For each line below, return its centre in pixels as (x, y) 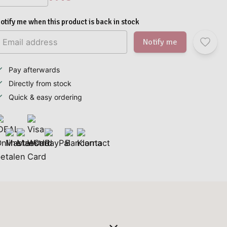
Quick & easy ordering (45, 97)
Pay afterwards (34, 69)
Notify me (160, 42)
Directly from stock (40, 83)
